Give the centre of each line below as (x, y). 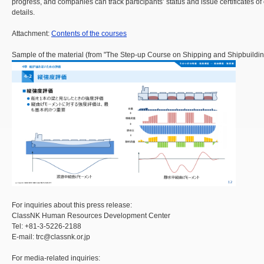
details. (23, 13)
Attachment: (32, 34)
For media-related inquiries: (56, 258)
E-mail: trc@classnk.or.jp (51, 237)
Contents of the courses (89, 34)
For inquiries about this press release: (72, 205)
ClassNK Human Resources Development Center (91, 215)
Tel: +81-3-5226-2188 (47, 226)
